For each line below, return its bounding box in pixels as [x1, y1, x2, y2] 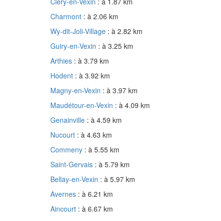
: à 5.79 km [95, 159, 130, 170]
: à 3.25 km [98, 41, 133, 51]
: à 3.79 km [74, 56, 109, 66]
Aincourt [50, 204, 78, 214]
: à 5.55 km [84, 145, 119, 155]
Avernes [50, 189, 78, 199]
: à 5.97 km [100, 174, 135, 184]
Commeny [50, 145, 84, 155]
